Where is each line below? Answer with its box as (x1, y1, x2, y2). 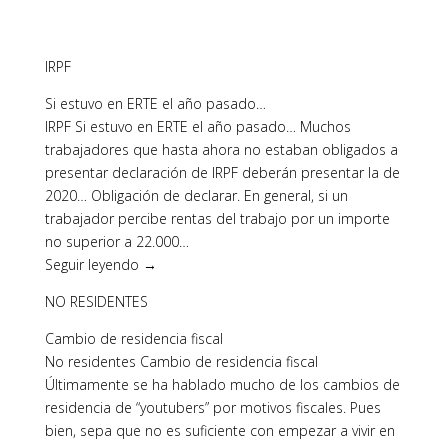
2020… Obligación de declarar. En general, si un (44, 186, 348, 205)
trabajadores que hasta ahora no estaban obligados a (44, 140, 398, 159)
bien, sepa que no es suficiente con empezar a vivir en (44, 421, 395, 440)
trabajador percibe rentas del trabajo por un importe (44, 209, 390, 228)
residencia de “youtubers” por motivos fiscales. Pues (44, 398, 381, 417)
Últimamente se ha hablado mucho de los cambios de (44, 375, 400, 394)
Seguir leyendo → (44, 255, 157, 274)
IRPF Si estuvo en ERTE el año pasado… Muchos (44, 117, 351, 136)
